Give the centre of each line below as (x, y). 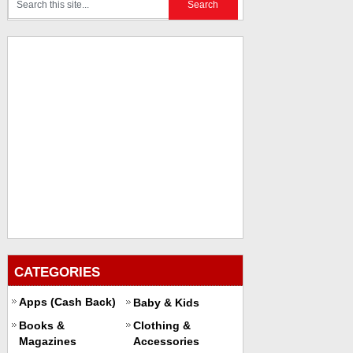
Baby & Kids (166, 302)
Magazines (47, 341)
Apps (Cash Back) (67, 301)
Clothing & (162, 325)
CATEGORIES (57, 272)
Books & (41, 325)
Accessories (166, 341)
